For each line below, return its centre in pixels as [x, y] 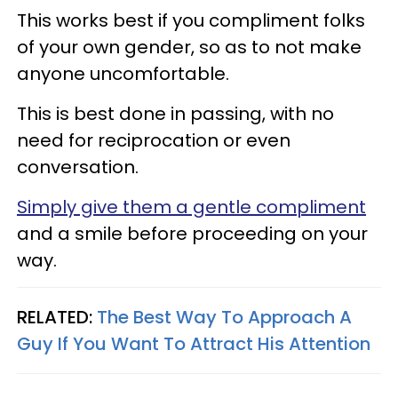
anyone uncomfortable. [123, 73]
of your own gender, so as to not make [189, 47]
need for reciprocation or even [154, 140]
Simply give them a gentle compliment [191, 207]
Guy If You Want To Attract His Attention [194, 343]
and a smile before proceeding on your [192, 233]
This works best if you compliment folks [191, 20]
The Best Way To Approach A [224, 317]
